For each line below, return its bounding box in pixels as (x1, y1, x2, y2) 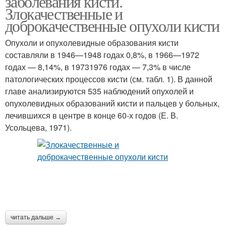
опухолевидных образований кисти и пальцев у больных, (5, 97, 219, 109)
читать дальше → (11, 213, 61, 221)
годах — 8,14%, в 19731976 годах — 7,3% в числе (5, 61, 191, 73)
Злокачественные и (5, 2, 123, 24)
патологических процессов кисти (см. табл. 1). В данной (5, 73, 212, 85)
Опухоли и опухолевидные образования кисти (5, 36, 179, 48)
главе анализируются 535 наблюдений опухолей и (5, 85, 194, 97)
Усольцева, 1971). (5, 121, 72, 133)
